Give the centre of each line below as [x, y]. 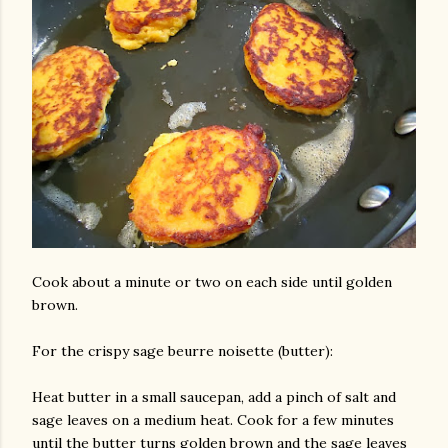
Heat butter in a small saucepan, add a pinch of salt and [214, 397]
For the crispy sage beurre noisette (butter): [182, 351]
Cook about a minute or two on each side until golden [212, 282]
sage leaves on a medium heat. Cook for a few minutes [213, 420]
